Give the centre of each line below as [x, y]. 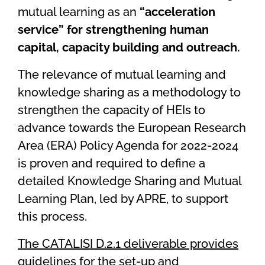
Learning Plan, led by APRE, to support [123, 199]
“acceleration [177, 12]
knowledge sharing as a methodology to [129, 93]
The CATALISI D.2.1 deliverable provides [128, 244]
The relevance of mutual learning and [122, 75]
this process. [55, 217]
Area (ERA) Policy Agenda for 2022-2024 [128, 146]
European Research [192, 128]
